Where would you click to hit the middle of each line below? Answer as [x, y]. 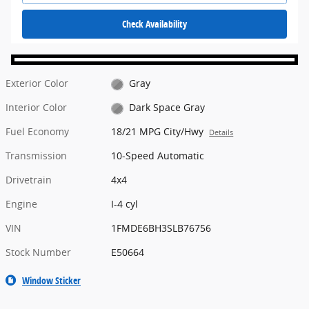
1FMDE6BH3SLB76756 [161, 228]
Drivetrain [29, 180]
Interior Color [36, 108]
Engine [21, 204]
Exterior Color [37, 83]
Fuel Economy [37, 132]
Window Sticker [51, 281]
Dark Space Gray [167, 108]
